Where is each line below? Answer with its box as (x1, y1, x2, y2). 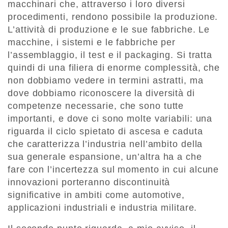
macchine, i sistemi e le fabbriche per (8, 37, 176, 48)
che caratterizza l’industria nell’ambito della (8, 139, 203, 150)
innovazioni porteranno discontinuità (8, 177, 170, 188)
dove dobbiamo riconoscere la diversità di (8, 88, 195, 99)
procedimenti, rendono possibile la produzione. (8, 12, 218, 22)
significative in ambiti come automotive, (8, 190, 185, 201)
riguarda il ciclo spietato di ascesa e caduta (8, 126, 203, 137)
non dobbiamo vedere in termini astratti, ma (8, 75, 204, 86)
